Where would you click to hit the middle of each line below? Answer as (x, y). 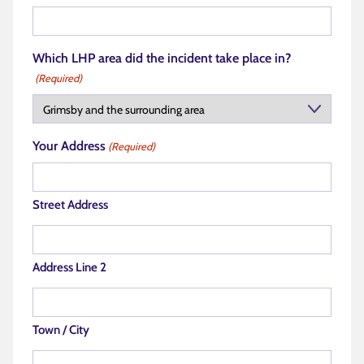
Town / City (61, 330)
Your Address (69, 146)
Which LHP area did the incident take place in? (162, 58)
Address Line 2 (69, 267)
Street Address (70, 205)
